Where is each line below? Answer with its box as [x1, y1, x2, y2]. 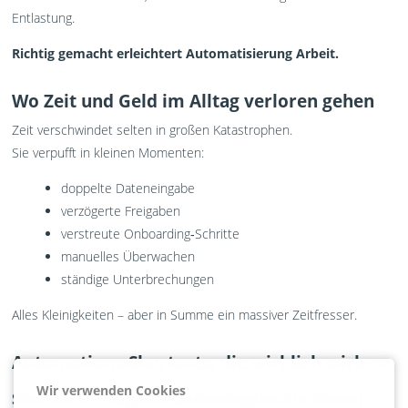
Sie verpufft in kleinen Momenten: [12, 144, 205, 161]
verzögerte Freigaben [61, 202, 181, 219]
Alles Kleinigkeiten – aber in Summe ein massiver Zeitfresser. [12, 306, 358, 323]
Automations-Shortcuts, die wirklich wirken [12, 350, 387, 374]
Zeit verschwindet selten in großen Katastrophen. [12, 121, 293, 138]
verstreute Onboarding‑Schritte [61, 225, 240, 242]
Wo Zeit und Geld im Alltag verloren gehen [12, 88, 375, 113]
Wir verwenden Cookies [36, 382, 186, 399]
